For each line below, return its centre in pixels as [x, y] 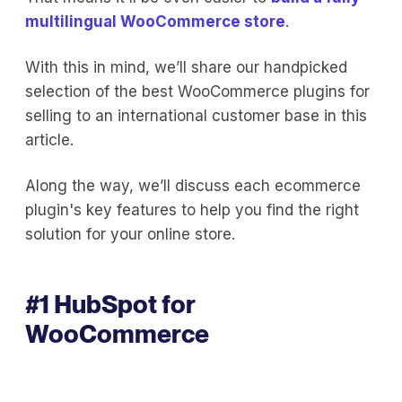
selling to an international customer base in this [196, 115]
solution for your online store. [130, 234]
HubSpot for [124, 304]
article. [49, 140]
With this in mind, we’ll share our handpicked [186, 67]
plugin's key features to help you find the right [192, 210]
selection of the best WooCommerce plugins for [197, 91]
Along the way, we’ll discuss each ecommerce [193, 185]
